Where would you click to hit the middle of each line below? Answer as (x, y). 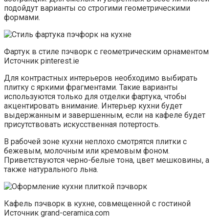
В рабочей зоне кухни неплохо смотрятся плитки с (95, 141)
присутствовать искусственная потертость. (82, 124)
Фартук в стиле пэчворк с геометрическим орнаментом (106, 51)
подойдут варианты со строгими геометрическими (97, 8)
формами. (22, 17)
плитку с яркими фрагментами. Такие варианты (91, 87)
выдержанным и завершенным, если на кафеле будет (105, 115)
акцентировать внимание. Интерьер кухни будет (93, 106)
